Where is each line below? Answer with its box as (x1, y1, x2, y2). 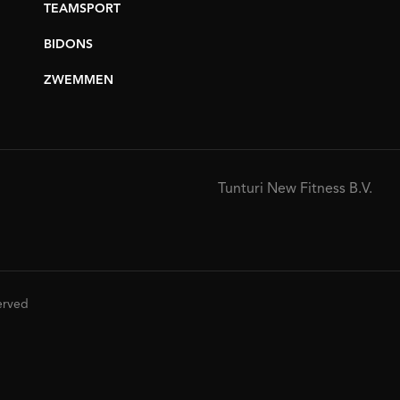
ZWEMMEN (44, 74, 113, 87)
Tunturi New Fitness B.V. (218, 182, 372, 196)
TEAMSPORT (44, 3, 121, 15)
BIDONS (44, 38, 93, 51)
